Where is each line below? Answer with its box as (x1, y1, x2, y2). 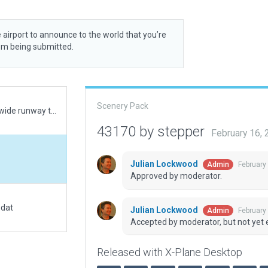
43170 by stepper (96, 123, 208, 140)
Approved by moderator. (130, 171, 222, 181)
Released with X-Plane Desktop (96, 246, 242, 259)
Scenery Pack (96, 101, 148, 111)
